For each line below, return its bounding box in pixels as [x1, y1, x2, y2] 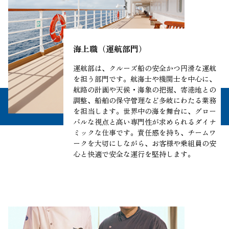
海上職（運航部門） [73, 42, 147, 55]
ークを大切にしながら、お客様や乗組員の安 [73, 138, 216, 149]
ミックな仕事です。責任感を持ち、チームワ [73, 127, 216, 138]
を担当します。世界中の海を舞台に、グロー [73, 106, 216, 117]
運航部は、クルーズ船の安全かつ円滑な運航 [73, 63, 216, 74]
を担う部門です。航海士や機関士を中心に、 [73, 74, 216, 84]
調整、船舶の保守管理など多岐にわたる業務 [73, 95, 216, 106]
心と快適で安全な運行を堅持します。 [73, 149, 195, 159]
